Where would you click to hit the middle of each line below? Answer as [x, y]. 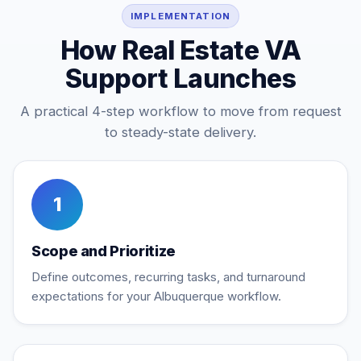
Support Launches [180, 79]
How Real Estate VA [180, 50]
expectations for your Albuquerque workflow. [156, 296]
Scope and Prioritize [104, 251]
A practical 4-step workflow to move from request [180, 111]
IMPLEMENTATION [180, 16]
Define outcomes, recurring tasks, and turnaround [168, 277]
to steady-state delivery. [180, 132]
